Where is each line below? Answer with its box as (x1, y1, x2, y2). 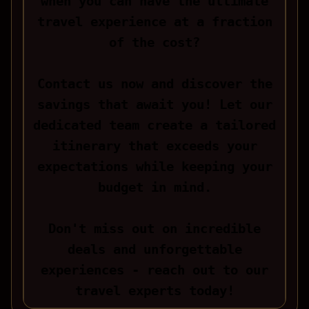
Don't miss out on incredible (48, 221, 261, 237)
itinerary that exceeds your (52, 139, 257, 154)
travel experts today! (74, 283, 235, 299)
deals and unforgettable (67, 242, 242, 257)
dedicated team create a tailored (33, 118, 276, 133)
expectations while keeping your (37, 159, 272, 175)
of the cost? (109, 35, 200, 50)
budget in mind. (97, 180, 212, 195)
